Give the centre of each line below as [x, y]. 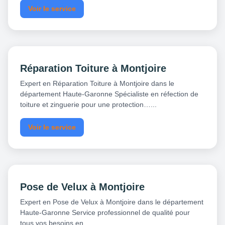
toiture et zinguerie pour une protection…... [88, 105]
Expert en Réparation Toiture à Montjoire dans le [97, 84]
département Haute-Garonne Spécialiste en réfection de [109, 94]
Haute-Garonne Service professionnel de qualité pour [105, 213]
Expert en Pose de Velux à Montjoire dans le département [112, 202]
